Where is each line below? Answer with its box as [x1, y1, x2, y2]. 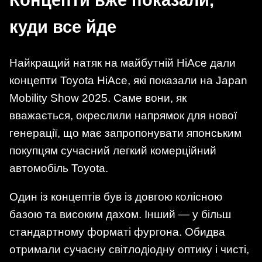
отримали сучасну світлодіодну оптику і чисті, [9, 243, 249, 256]
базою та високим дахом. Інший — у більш [9, 208, 231, 220]
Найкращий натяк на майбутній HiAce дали [9, 56, 236, 69]
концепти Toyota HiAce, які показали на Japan [9, 74, 247, 87]
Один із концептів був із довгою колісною [9, 190, 222, 203]
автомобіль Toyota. [9, 161, 108, 174]
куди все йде [9, 17, 116, 36]
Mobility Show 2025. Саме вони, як [9, 91, 187, 104]
